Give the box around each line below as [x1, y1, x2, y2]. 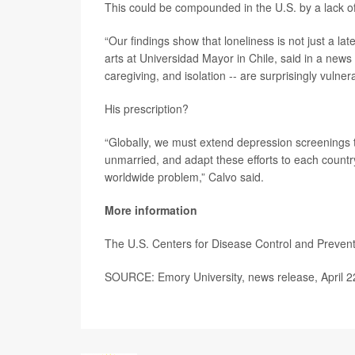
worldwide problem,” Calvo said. [105, 169, 264, 185]
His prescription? [105, 101, 189, 116]
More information [105, 202, 197, 218]
